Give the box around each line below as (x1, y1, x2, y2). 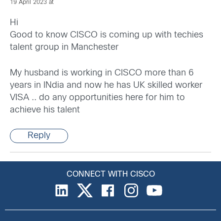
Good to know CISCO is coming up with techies (10, 31, 203, 40)
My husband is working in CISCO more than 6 (10, 69, 194, 78)
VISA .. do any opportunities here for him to (10, 94, 185, 103)
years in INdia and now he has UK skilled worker (10, 81, 202, 90)
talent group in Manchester (10, 43, 118, 52)
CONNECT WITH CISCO (66, 171, 155, 179)
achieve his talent (10, 106, 80, 115)
